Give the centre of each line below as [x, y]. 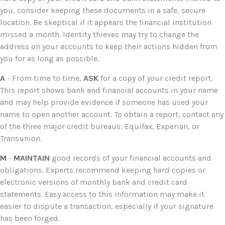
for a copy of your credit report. [155, 78]
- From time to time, [44, 78]
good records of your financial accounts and [131, 158]
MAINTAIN [32, 158]
